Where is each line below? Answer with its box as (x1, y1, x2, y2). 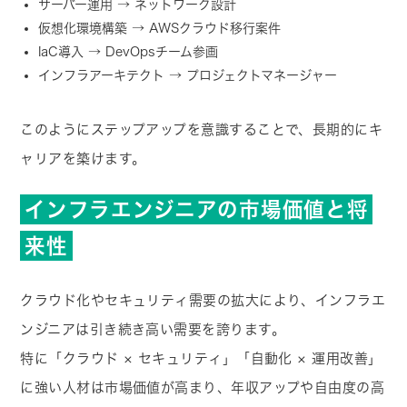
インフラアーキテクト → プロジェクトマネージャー (38, 69, 338, 83)
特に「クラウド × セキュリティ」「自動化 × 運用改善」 (20, 352, 382, 366)
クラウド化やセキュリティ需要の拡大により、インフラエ (20, 293, 386, 308)
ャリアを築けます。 (20, 152, 146, 166)
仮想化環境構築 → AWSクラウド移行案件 (38, 22, 282, 35)
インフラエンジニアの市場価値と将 (25, 199, 369, 221)
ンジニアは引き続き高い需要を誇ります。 (20, 323, 285, 337)
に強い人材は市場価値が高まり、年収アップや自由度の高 (20, 381, 385, 395)
